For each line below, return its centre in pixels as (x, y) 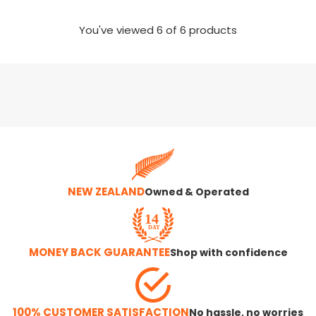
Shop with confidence (229, 253)
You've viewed (118, 31)
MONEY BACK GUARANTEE (99, 253)
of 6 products (200, 31)
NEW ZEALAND (106, 192)
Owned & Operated (196, 192)
